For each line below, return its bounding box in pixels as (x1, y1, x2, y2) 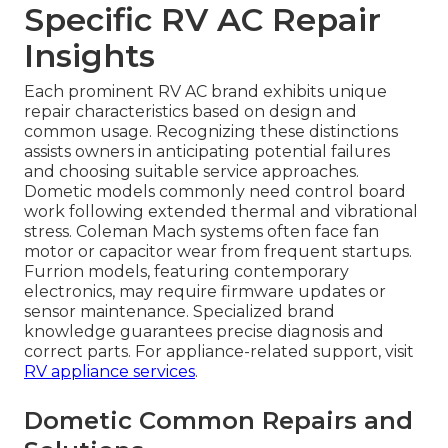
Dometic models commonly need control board (24, 181, 406, 201)
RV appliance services (24, 361, 195, 381)
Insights (24, 35, 155, 75)
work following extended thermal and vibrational (24, 201, 418, 221)
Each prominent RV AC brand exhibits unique (24, 81, 387, 101)
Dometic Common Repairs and (24, 405, 413, 435)
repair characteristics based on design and (24, 101, 357, 121)
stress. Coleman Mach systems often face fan (24, 221, 379, 241)
